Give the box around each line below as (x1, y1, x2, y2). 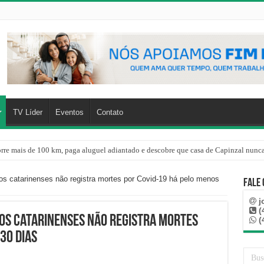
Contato (96, 108, 123, 117)
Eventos (55, 108, 84, 117)
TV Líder (12, 108, 42, 117)
